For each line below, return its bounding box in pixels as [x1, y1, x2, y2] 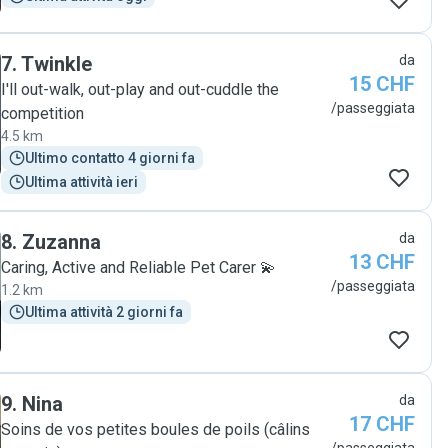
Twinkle [21, 52, 92, 76]
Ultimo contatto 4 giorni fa [25, 150, 195, 166]
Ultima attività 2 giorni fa [25, 304, 183, 320]
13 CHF [349, 250, 415, 274]
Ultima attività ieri [25, 174, 138, 190]
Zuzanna [22, 230, 101, 254]
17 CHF [349, 412, 415, 436]
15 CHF [349, 72, 415, 96]
